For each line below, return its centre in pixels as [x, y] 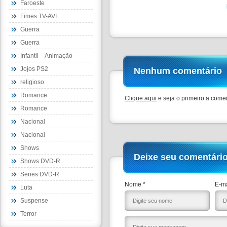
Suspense [34, 201]
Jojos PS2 [34, 69]
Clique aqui [141, 98]
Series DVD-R [40, 174]
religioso [32, 82]
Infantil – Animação [46, 56]
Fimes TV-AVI [39, 16]
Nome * [135, 184]
